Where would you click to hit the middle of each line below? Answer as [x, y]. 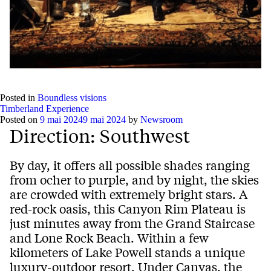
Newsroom [162, 120]
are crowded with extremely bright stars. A [129, 194]
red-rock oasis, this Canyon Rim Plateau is [128, 209]
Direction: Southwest [100, 136]
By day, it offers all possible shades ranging [130, 165]
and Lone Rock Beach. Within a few [109, 238]
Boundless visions [72, 98]
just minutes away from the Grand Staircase [132, 223]
